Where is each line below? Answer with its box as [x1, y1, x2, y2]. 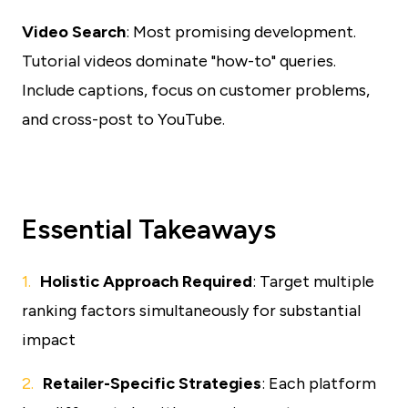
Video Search [22, 22, 126, 42]
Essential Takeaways [22, 212, 276, 246]
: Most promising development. [126, 22, 356, 42]
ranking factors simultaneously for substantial [22, 301, 361, 321]
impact [22, 330, 76, 350]
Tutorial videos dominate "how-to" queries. [22, 51, 336, 71]
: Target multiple [252, 271, 374, 291]
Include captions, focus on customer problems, [22, 80, 370, 100]
